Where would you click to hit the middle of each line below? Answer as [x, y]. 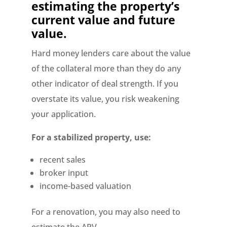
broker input [64, 173]
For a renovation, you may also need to [106, 212]
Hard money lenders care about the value [111, 53]
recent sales [63, 160]
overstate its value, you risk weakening [106, 99]
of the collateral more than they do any [106, 68]
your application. [64, 114]
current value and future [104, 20]
